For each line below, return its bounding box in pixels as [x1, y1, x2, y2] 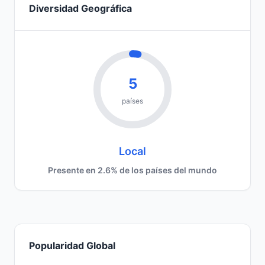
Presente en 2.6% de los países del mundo [48, 165, 217, 175]
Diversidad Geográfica [29, 2, 132, 14]
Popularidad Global [29, 240, 115, 251]
